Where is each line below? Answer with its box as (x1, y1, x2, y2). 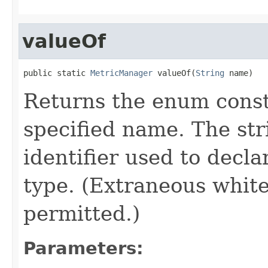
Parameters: (23, 237, 144, 258)
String (196, 68, 224, 78)
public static (23, 68, 90, 78)
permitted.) (23, 201, 140, 226)
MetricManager (90, 68, 153, 78)
